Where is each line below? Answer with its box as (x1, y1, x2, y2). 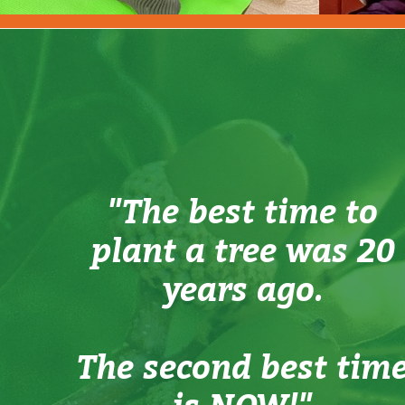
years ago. (162, 269, 324, 309)
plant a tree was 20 (90, 231, 395, 270)
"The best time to (108, 192, 379, 231)
